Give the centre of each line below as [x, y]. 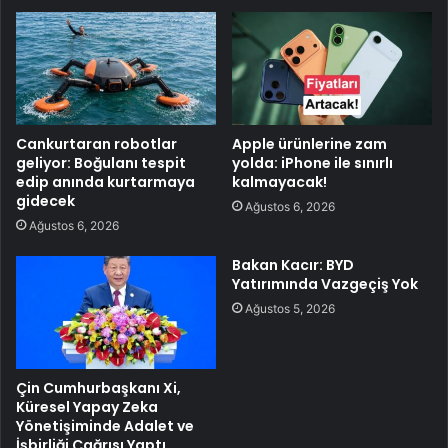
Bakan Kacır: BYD [293, 264]
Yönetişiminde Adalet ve [105, 425]
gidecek [45, 200]
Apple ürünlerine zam [309, 143]
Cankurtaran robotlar [96, 143]
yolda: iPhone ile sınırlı [312, 162]
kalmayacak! [279, 181]
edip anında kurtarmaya [105, 181]
